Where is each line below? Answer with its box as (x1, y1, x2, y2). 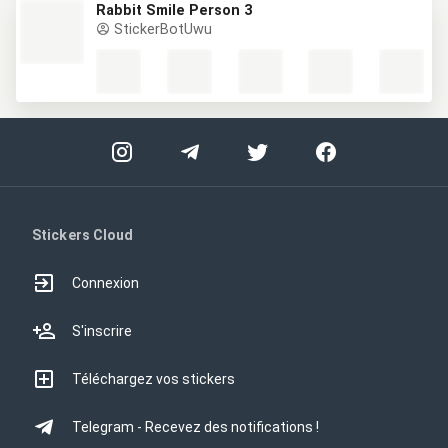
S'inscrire (72, 323, 132, 339)
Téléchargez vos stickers (72, 371, 235, 387)
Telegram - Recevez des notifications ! (72, 419, 319, 435)
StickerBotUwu (110, 21, 212, 38)
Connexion (72, 275, 139, 291)
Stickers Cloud (32, 227, 134, 243)
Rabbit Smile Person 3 (96, 2, 252, 19)
